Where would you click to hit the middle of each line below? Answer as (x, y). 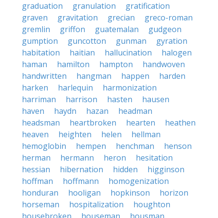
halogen (177, 53)
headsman (41, 123)
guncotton (87, 41)
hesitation (154, 158)
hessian (36, 169)
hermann (77, 158)
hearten (141, 123)
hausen (156, 99)
